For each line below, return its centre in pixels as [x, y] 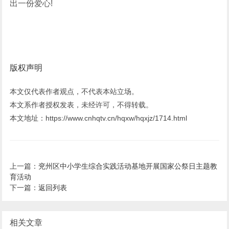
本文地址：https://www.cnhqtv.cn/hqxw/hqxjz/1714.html [99, 118]
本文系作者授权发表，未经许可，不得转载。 [82, 105]
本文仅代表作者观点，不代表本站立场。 [74, 91]
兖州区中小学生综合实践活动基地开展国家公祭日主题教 [128, 166]
